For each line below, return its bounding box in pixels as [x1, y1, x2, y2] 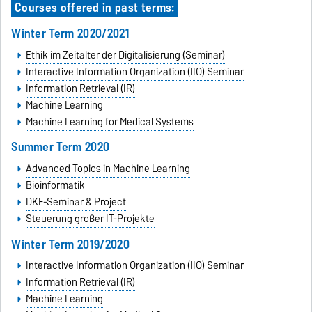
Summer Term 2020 [11, 136, 110, 157]
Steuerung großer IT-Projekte [25, 210, 155, 228]
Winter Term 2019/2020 [11, 233, 130, 254]
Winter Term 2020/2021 [11, 22, 130, 43]
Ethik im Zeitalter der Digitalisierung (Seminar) [25, 46, 225, 63]
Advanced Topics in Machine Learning [25, 160, 190, 178]
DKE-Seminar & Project [25, 194, 126, 211]
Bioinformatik [25, 177, 85, 194]
